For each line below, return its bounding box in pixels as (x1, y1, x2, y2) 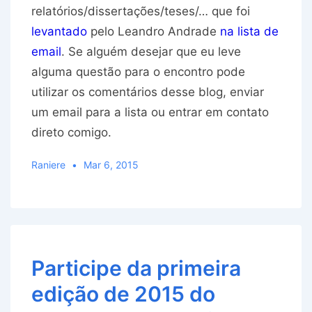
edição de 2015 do (31, 281, 215, 307)
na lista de (220, 24, 279, 39)
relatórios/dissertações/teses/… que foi (31, 4, 250, 19)
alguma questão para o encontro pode (31, 65, 245, 79)
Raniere (31, 159, 65, 171)
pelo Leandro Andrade (87, 24, 220, 39)
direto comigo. (31, 125, 111, 140)
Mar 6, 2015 (83, 159, 139, 171)
